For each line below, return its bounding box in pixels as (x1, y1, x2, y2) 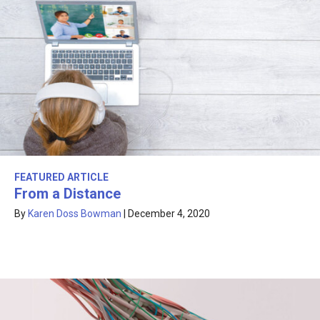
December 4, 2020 (128, 208, 210, 220)
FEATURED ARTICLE (14, 171, 109, 184)
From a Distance (14, 185, 121, 203)
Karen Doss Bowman (28, 208, 121, 220)
